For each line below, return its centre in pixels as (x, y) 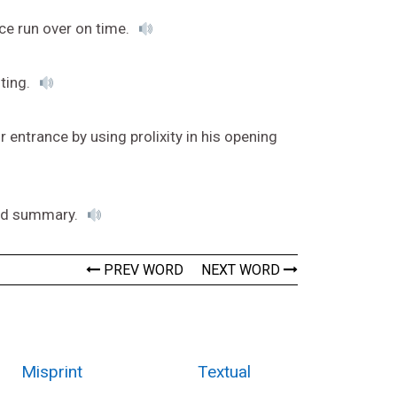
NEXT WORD (242, 270)
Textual (225, 372)
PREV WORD (142, 270)
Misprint (51, 372)
